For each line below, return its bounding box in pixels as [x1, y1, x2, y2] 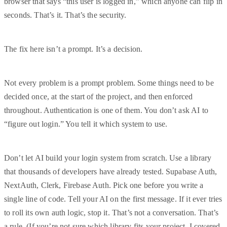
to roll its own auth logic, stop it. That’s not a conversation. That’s [4, 208, 219, 217]
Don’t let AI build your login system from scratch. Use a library [4, 154, 212, 163]
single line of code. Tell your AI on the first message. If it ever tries [4, 195, 222, 204]
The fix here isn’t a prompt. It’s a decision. [4, 45, 143, 54]
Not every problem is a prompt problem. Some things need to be [4, 79, 214, 88]
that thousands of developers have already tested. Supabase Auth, [4, 167, 217, 176]
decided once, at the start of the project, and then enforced [4, 92, 193, 101]
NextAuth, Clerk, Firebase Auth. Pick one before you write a [4, 181, 204, 190]
